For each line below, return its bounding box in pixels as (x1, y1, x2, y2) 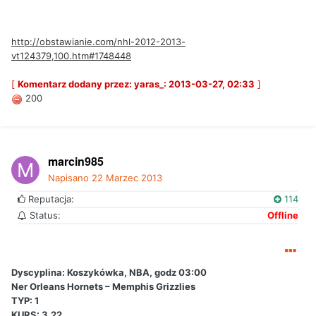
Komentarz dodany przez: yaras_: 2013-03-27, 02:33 (18, 78, 255, 90)
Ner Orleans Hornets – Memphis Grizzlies (11, 281, 195, 293)
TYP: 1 (11, 295, 39, 307)
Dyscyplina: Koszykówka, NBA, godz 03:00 (11, 267, 207, 279)
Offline (267, 209, 298, 221)
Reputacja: (25, 193, 74, 205)
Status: (27, 209, 61, 221)
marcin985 (48, 153, 104, 170)
